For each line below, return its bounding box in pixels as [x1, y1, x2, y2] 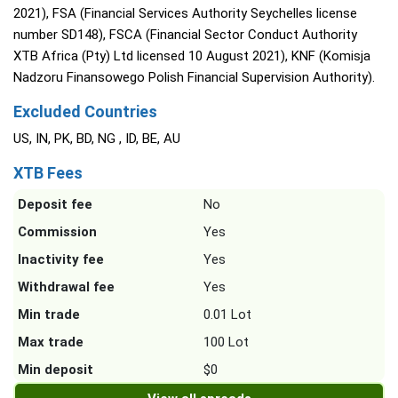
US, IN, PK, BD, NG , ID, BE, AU [13, 131, 180, 147]
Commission [18, 224, 97, 240]
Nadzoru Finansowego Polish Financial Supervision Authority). [13, 69, 375, 85]
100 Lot [203, 334, 249, 350]
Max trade [18, 334, 84, 350]
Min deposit [18, 362, 93, 378]
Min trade [18, 306, 80, 322]
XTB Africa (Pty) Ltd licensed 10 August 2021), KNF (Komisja [13, 48, 370, 64]
